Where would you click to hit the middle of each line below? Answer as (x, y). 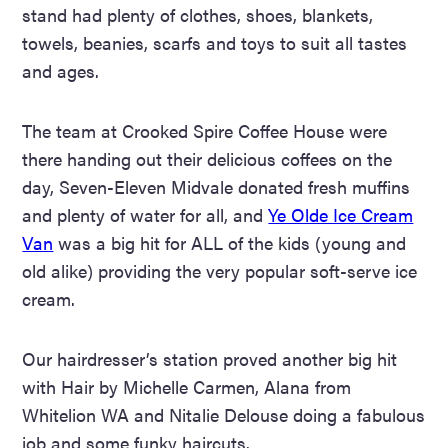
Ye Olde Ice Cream (341, 214)
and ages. (61, 70)
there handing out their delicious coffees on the (207, 158)
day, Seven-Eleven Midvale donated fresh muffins (216, 186)
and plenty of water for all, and (145, 214)
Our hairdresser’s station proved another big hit (210, 358)
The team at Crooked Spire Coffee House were (205, 130)
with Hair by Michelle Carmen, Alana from (187, 386)
